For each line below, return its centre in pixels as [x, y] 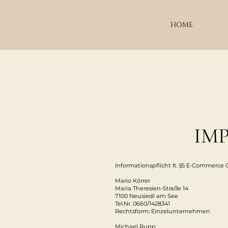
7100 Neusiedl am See [147, 196]
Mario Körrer [133, 181]
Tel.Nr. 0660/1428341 [143, 204]
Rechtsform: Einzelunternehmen [163, 211]
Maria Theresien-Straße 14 [152, 189]
